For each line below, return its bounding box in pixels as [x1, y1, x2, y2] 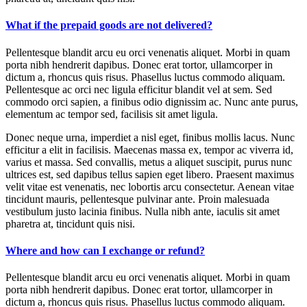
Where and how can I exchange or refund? [5, 244, 205, 256]
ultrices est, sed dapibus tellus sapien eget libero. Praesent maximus [5, 168, 294, 180]
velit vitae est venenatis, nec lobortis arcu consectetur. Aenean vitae [5, 180, 294, 193]
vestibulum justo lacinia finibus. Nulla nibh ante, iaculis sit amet [5, 205, 280, 217]
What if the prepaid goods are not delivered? [5, 19, 212, 32]
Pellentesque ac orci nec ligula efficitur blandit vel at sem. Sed [5, 83, 272, 95]
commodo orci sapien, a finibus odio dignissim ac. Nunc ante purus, [5, 95, 298, 108]
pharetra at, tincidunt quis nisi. [5, 217, 135, 230]
